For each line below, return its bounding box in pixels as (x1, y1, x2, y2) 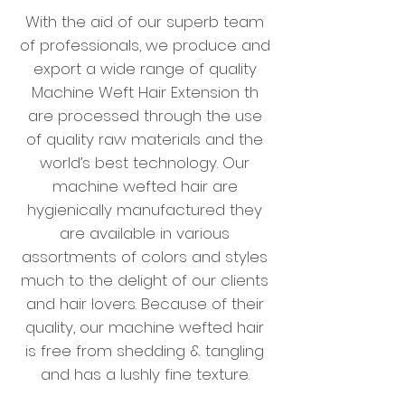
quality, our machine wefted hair (25, 316, 264, 338)
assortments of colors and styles (22, 245, 268, 268)
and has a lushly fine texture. (40, 363, 250, 385)
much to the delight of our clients (21, 268, 268, 291)
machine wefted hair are (52, 174, 238, 197)
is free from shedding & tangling (25, 339, 264, 362)
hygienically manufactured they (27, 198, 262, 221)
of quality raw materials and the (26, 127, 263, 150)
